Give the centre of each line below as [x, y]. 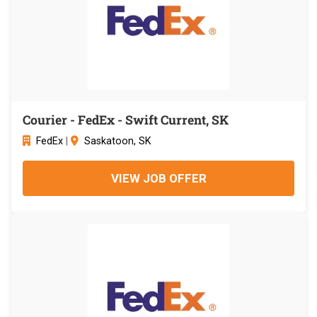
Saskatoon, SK [118, 141]
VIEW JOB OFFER [158, 178]
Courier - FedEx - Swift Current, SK [126, 120]
